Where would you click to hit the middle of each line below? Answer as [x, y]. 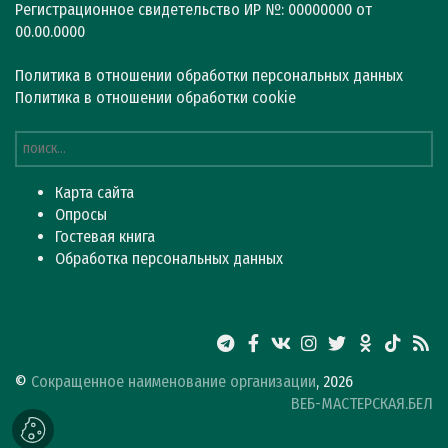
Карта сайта [94, 193]
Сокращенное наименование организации [173, 382]
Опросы [81, 215]
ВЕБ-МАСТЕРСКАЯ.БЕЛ [362, 404]
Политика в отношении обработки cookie [155, 98]
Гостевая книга [105, 237]
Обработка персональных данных [169, 259]
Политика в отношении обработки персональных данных [209, 76]
